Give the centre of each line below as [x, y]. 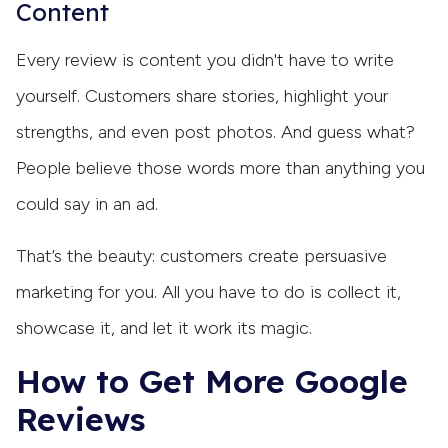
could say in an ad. [87, 204]
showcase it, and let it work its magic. [164, 328]
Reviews [81, 419]
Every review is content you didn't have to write [205, 60]
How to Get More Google [212, 381]
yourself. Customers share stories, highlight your [202, 96]
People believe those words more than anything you [220, 168]
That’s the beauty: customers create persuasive [201, 256]
